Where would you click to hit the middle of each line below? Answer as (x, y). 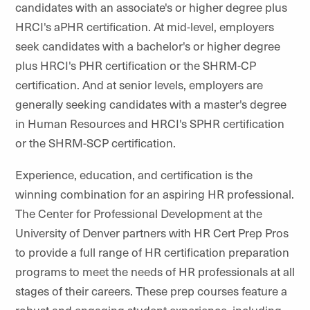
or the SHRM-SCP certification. (95, 143)
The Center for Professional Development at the (139, 213)
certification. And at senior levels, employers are (139, 84)
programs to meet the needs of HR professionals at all (155, 271)
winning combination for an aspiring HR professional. (155, 194)
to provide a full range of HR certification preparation (152, 252)
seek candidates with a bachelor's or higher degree (148, 46)
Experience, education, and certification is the (134, 174)
